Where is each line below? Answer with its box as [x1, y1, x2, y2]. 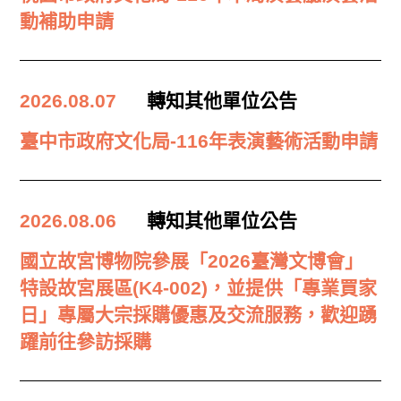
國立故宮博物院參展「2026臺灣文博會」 [20, 251, 364, 272]
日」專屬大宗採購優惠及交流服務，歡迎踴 [20, 304, 378, 326]
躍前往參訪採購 [20, 331, 152, 353]
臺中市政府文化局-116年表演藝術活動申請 [20, 131, 379, 152]
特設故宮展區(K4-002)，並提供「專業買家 [20, 277, 378, 299]
